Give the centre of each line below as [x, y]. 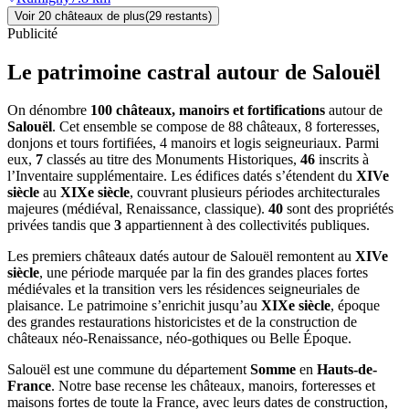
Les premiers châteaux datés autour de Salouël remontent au [181, 257]
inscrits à [342, 160]
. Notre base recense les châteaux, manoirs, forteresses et [213, 386]
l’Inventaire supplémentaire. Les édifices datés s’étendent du [182, 176]
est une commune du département [150, 370]
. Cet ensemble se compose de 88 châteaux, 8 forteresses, [216, 127]
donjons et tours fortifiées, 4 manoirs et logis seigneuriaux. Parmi [193, 143]
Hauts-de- [347, 370]
